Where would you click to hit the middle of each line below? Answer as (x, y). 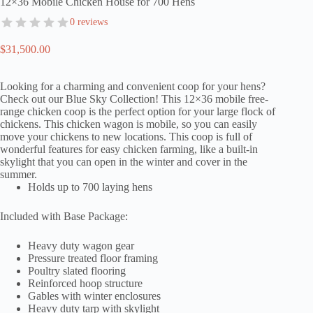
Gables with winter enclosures (94, 296)
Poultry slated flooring (77, 270)
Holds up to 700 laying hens (90, 187)
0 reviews (89, 22)
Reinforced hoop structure (85, 283)
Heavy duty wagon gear (81, 245)
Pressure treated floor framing (93, 258)
